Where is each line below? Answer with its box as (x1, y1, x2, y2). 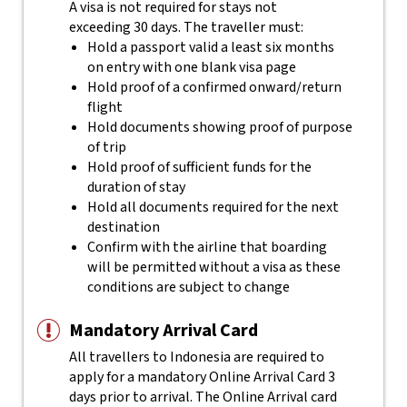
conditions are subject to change (86, 277, 290, 297)
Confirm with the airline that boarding (86, 237, 327, 257)
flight (86, 97, 123, 117)
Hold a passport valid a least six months (86, 37, 334, 57)
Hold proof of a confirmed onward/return (86, 77, 342, 97)
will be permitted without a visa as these (86, 257, 341, 277)
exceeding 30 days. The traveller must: (68, 17, 303, 37)
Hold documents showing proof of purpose (86, 117, 352, 137)
